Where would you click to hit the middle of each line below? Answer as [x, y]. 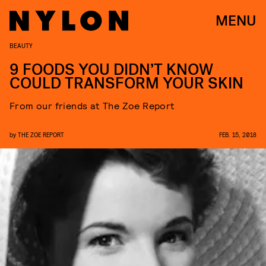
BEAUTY [21, 45]
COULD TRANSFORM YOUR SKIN [126, 83]
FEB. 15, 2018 [238, 134]
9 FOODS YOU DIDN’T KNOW [111, 70]
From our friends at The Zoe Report [92, 105]
